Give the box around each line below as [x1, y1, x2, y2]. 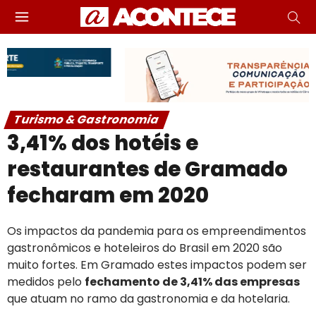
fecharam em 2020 [7, 181, 209, 209]
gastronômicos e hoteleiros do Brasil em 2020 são [7, 239, 282, 256]
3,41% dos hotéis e [7, 128, 198, 157]
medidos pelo [7, 273, 85, 290]
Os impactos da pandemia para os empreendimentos [7, 222, 306, 239]
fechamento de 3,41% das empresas [85, 273, 300, 290]
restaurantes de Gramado [7, 154, 288, 183]
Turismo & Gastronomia [11, 111, 163, 128]
